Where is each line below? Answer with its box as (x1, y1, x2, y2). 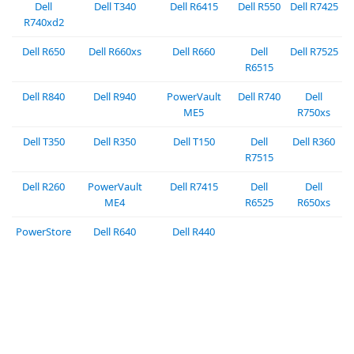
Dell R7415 (169, 179, 218, 194)
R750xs (297, 105, 330, 119)
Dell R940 (93, 89, 136, 104)
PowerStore (16, 224, 71, 239)
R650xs (297, 195, 330, 209)
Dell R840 (22, 89, 65, 104)
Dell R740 (238, 89, 281, 104)
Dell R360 (292, 134, 335, 149)
